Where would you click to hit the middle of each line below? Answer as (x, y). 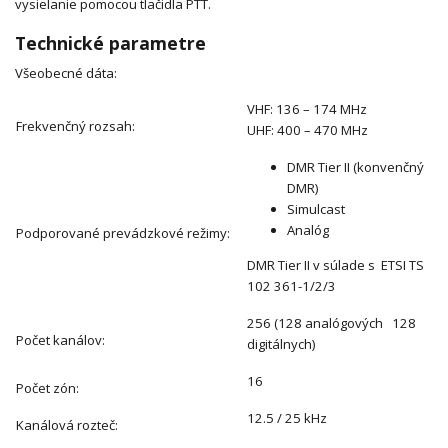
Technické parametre (110, 43)
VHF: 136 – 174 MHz (308, 108)
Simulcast (316, 208)
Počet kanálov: (60, 339)
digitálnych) (281, 343)
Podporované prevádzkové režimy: (123, 232)
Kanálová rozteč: (67, 424)
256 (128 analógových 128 (331, 322)
